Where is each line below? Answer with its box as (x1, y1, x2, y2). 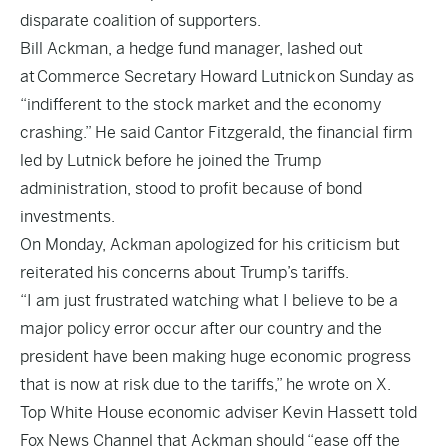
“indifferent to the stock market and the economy (20, 95, 381, 114)
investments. (20, 207, 115, 226)
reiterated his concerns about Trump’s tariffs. (20, 263, 349, 282)
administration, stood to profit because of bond (20, 179, 362, 198)
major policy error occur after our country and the (20, 319, 382, 338)
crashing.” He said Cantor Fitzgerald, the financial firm (20, 123, 413, 142)
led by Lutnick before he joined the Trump (20, 151, 321, 170)
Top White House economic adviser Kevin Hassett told (20, 403, 417, 422)
